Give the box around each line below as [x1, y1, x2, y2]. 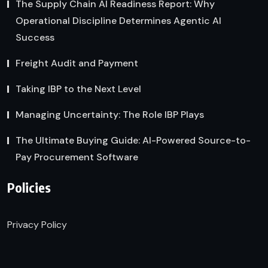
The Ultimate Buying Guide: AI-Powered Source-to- [16, 133, 251, 147]
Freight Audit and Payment [16, 56, 138, 69]
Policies [7, 179, 51, 196]
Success [16, 31, 54, 44]
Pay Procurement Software [16, 150, 138, 163]
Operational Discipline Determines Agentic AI [16, 14, 221, 27]
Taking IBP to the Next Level [16, 82, 141, 95]
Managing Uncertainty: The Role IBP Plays [16, 108, 204, 121]
